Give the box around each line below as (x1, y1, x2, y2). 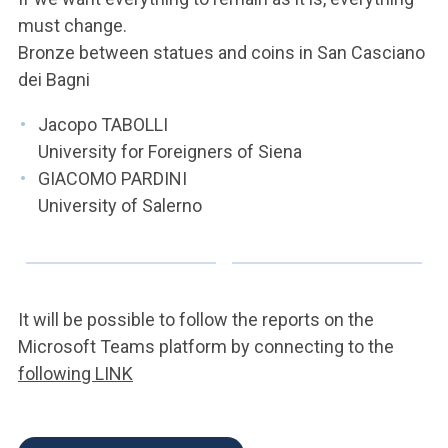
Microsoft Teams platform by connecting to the (18, 336, 394, 357)
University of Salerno (38, 195, 202, 216)
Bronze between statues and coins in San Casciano (18, 42, 425, 63)
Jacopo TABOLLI (38, 114, 168, 135)
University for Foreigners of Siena (38, 141, 302, 162)
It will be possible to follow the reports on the (18, 309, 374, 330)
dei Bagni (18, 69, 90, 90)
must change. (18, 15, 127, 36)
